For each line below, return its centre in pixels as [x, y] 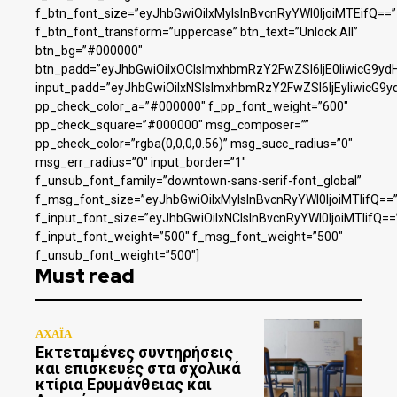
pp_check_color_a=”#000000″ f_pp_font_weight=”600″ [192, 107]
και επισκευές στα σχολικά [138, 368]
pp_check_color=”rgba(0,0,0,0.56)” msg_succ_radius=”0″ [194, 144]
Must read [85, 276]
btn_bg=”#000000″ [89, 51]
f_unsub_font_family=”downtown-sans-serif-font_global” [198, 181]
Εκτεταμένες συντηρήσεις [134, 352]
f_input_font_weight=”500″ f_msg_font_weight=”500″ [189, 237]
